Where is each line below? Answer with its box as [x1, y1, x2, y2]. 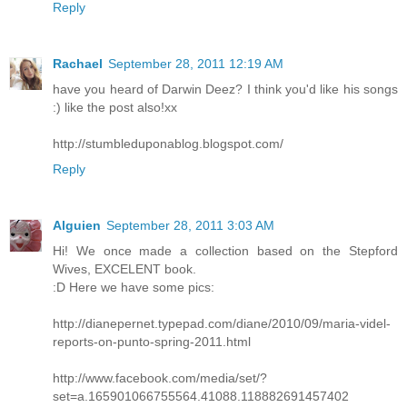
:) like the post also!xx [53, 100, 177, 115]
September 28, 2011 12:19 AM [108, 56, 283, 72]
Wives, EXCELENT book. [53, 262, 196, 277]
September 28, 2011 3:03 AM [106, 218, 274, 233]
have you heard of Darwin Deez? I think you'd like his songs [53, 82, 398, 97]
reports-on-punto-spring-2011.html [53, 334, 251, 350]
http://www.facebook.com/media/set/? [53, 371, 267, 386]
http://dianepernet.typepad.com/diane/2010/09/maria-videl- [53, 316, 391, 332]
